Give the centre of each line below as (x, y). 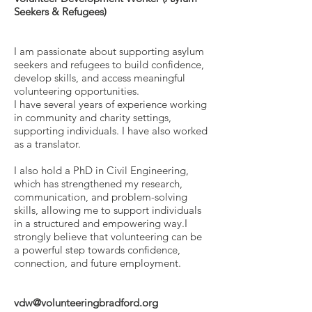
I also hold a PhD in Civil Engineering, (101, 170)
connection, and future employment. (99, 263)
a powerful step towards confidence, (97, 250)
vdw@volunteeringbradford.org (86, 303)
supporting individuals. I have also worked (111, 131)
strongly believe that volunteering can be (108, 236)
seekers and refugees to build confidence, (109, 64)
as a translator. (47, 144)
